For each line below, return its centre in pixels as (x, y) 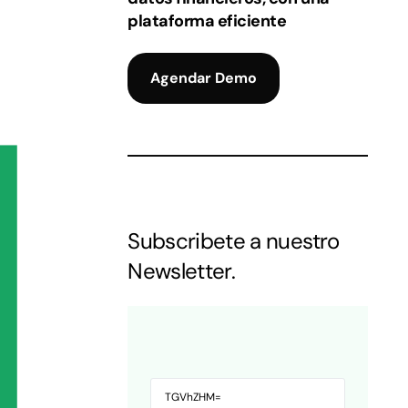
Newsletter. (182, 270)
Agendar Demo (204, 77)
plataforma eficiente (207, 21)
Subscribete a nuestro (234, 240)
